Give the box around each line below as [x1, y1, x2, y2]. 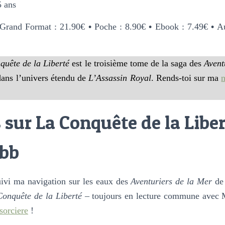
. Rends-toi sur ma [151, 72, 221, 83]
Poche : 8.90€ [91, 21, 149, 32]
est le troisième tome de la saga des [69, 58, 204, 68]
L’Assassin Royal [88, 72, 151, 83]
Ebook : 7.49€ [152, 21, 211, 32]
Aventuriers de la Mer [131, 176, 212, 186]
